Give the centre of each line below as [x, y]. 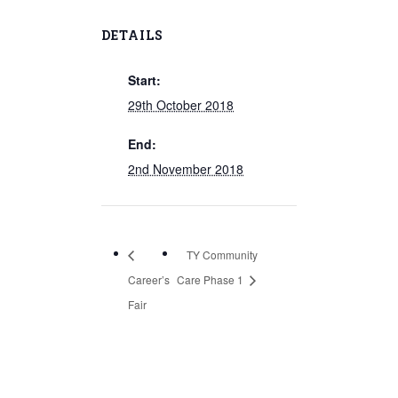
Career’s [149, 279]
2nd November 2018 [186, 169]
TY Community [223, 254]
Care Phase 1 [212, 279]
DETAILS [132, 35]
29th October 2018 [181, 105]
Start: [144, 80]
